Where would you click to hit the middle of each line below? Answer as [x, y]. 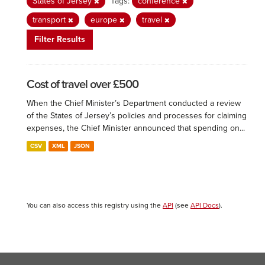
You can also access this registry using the [95, 205]
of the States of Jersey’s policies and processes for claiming [137, 116]
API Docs [205, 205]
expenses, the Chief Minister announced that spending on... [136, 128]
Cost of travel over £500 [83, 85]
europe [105, 20]
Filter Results [60, 39]
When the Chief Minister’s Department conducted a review [134, 103]
